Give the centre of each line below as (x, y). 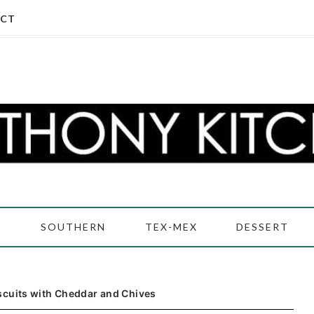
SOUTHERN (74, 227)
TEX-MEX (171, 227)
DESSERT (262, 227)
